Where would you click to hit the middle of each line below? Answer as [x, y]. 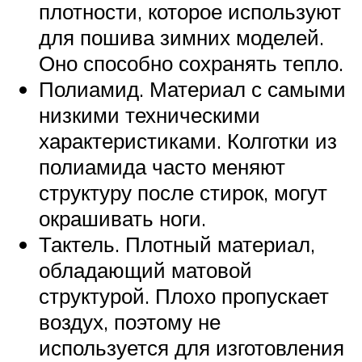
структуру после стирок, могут [183, 192]
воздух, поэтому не [130, 321]
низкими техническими [149, 114]
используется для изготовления [192, 347]
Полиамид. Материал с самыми [192, 88]
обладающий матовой [145, 269]
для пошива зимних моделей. [181, 37]
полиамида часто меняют [162, 166]
